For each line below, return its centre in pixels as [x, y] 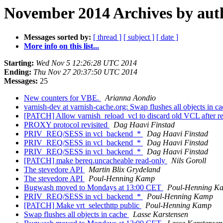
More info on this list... [61, 46]
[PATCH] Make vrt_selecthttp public [83, 206]
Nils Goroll [189, 161]
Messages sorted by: [57, 37]
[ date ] [167, 37]
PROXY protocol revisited [67, 125]
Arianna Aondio [130, 98]
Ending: [18, 72]
